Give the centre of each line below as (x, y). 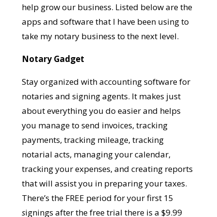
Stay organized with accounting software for (106, 82)
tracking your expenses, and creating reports (107, 169)
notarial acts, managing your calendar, (96, 155)
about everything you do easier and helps (101, 111)
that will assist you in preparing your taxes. (104, 184)
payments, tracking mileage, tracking (93, 140)
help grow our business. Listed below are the (107, 7)
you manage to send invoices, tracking (94, 125)
